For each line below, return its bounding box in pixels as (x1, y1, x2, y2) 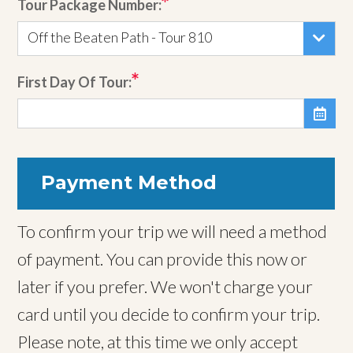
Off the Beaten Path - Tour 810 (28, 28, 213, 46)
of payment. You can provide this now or (17, 248, 308, 270)
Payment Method (41, 171, 217, 195)
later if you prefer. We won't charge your (17, 276, 314, 298)
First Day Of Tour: (17, 73, 132, 91)
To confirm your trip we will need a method (17, 221, 328, 243)
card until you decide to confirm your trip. (17, 303, 321, 325)
